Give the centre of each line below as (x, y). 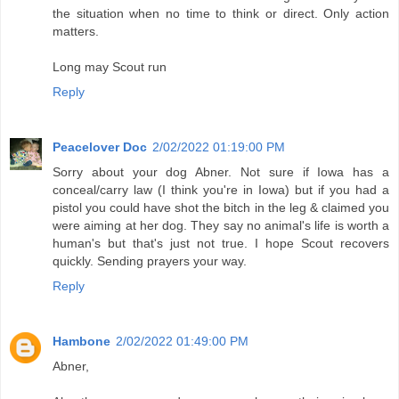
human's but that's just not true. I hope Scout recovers (221, 244)
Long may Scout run (110, 67)
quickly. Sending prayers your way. (150, 261)
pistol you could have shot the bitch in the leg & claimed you (221, 208)
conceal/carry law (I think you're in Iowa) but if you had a (221, 190)
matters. (76, 32)
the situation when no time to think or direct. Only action (221, 14)
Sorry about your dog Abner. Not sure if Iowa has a (221, 172)
